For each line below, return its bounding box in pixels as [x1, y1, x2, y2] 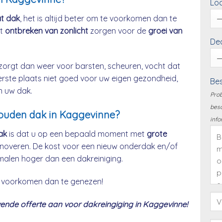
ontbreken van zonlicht [5, 25, 88, 36]
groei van [148, 25, 182, 36]
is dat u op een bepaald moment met [7, 129, 147, 139]
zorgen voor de [88, 25, 148, 36]
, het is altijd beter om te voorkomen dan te [20, 13, 177, 23]
